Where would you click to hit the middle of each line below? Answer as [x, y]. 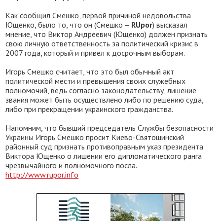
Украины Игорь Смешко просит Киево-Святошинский [95, 137]
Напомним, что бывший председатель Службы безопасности [110, 128]
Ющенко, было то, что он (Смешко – [69, 25]
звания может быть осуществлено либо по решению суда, [105, 100]
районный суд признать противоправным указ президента [105, 147]
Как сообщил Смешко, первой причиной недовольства [98, 15]
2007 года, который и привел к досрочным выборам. [95, 53]
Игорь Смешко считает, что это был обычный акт [90, 72]
